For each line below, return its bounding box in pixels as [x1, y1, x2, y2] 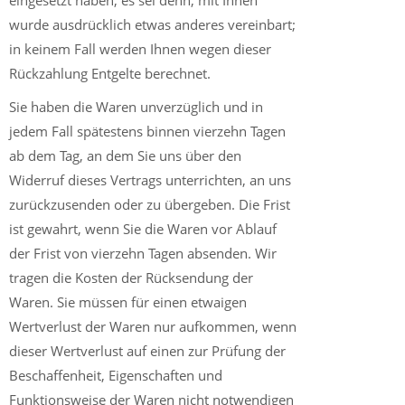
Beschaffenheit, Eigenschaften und [9, 366, 222, 384]
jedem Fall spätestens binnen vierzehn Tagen [9, 122, 286, 140]
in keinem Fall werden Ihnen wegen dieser [9, 40, 271, 58]
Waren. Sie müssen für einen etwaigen [9, 293, 247, 311]
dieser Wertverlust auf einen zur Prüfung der [9, 342, 286, 360]
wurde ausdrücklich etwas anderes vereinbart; [9, 15, 296, 33]
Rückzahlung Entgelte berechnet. [9, 64, 211, 82]
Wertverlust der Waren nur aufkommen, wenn [9, 317, 297, 335]
